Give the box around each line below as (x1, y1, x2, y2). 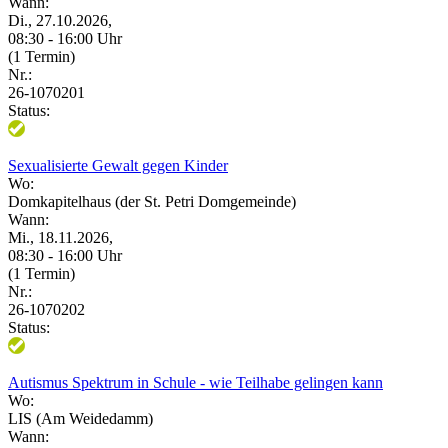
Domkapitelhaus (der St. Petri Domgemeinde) (8, 192, 296, 210)
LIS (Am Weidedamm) (8, 409, 153, 427)
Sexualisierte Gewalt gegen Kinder (8, 156, 228, 174)
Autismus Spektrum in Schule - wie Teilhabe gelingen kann (8, 373, 383, 391)
